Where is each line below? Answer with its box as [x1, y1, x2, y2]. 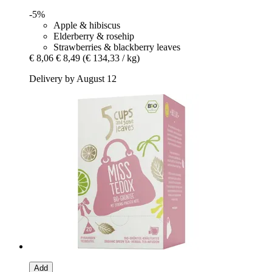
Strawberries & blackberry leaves [53, 42, 180, 53]
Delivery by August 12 [29, 73, 117, 84]
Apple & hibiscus [53, 20, 120, 31]
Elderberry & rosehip [53, 31, 134, 42]
